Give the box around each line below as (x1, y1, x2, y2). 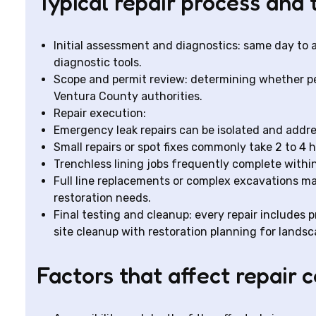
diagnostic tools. (54, 56, 142, 69)
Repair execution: (54, 107, 146, 120)
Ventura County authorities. (54, 90, 202, 103)
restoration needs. (54, 191, 151, 205)
